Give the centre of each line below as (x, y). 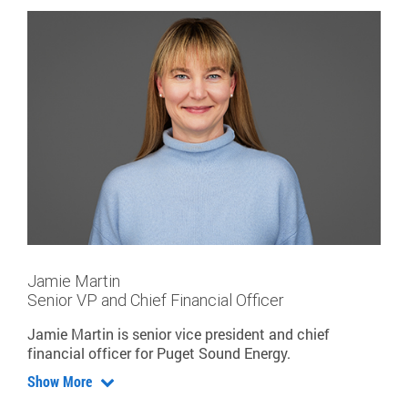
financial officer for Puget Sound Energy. (159, 353)
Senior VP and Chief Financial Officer (156, 301)
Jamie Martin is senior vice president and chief (178, 334)
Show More (61, 382)
